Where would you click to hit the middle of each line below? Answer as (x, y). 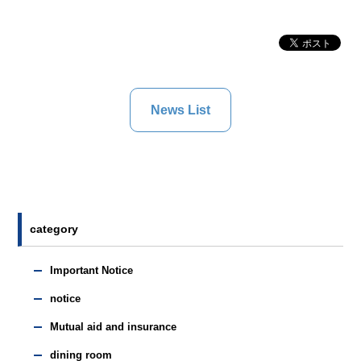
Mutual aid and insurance (114, 327)
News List (180, 110)
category (54, 229)
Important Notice (92, 270)
